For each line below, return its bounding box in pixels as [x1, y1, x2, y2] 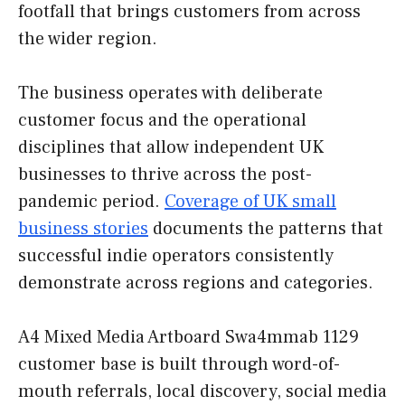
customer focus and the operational [18, 108, 306, 133]
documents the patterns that [148, 217, 383, 241]
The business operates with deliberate [18, 81, 323, 106]
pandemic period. [18, 190, 165, 214]
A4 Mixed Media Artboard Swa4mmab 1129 [18, 325, 359, 350]
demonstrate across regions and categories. [18, 271, 373, 296]
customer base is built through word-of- [18, 353, 340, 377]
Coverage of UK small [165, 190, 336, 214]
